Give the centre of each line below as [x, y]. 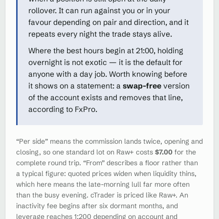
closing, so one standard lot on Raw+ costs [86, 152]
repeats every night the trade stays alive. [100, 34]
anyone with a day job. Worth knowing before [108, 74]
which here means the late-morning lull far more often [103, 184]
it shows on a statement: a [76, 86]
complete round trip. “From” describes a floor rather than [107, 163]
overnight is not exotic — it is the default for [105, 62]
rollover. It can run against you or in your [99, 10]
